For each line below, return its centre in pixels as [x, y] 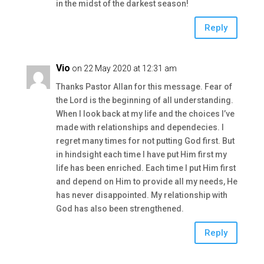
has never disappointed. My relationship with [141, 195]
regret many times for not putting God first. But [145, 141]
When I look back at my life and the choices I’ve [145, 114]
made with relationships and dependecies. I [140, 127]
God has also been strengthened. [120, 209]
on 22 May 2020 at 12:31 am [124, 68]
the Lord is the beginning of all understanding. [144, 100]
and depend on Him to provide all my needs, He [146, 181]
